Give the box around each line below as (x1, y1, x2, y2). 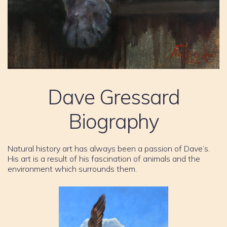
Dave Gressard (47, 84, 180, 109)
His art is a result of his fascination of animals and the (8, 153, 200, 164)
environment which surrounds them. (8, 163, 137, 174)
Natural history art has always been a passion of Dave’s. (8, 143, 210, 154)
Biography (68, 108, 159, 134)
